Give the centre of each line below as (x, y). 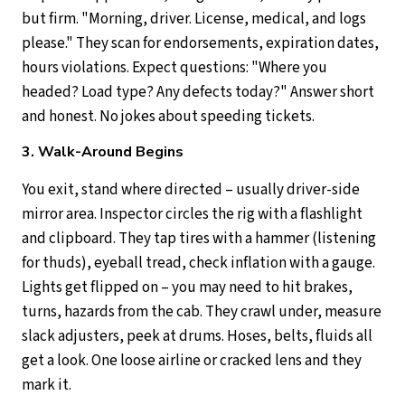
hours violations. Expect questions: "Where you (174, 67)
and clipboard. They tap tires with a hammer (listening (199, 238)
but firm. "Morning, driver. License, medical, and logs (194, 19)
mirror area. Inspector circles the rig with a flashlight (192, 214)
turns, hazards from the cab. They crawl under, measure (202, 311)
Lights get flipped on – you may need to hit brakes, (187, 287)
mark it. (47, 385)
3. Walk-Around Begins (103, 151)
